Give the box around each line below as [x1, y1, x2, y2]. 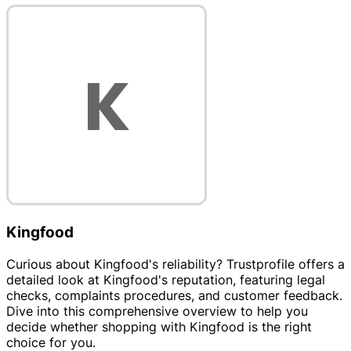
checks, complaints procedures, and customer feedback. [6, 287, 342, 303]
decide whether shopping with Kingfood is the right [6, 318, 312, 335]
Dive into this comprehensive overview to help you [6, 302, 308, 319]
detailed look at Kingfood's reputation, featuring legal [6, 271, 325, 288]
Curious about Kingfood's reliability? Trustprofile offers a [6, 255, 345, 272]
